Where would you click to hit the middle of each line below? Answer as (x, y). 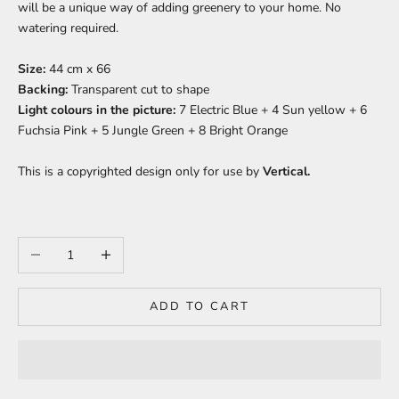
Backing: (43, 90)
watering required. (68, 28)
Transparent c (109, 90)
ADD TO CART (199, 306)
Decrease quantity (67, 248)
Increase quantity (135, 248)
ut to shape (178, 90)
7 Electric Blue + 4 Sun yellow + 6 (273, 110)
